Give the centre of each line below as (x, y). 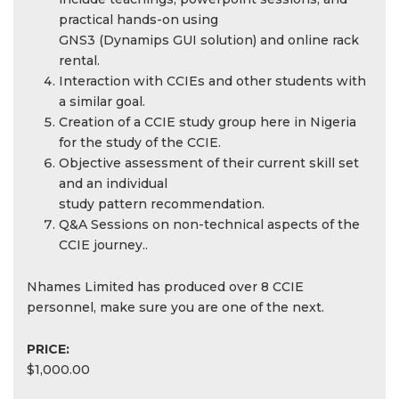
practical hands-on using (138, 20)
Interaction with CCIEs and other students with (212, 81)
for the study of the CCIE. (140, 142)
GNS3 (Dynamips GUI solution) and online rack (209, 40)
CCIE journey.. (103, 245)
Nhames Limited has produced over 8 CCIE (165, 287)
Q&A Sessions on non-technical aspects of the (209, 224)
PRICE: (48, 349)
